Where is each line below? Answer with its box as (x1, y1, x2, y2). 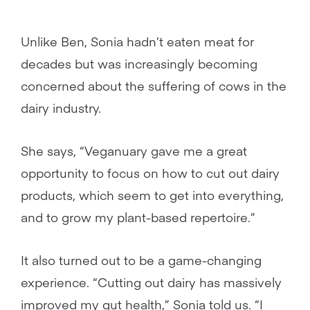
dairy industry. (21, 99, 101, 116)
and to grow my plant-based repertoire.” (21, 208, 255, 226)
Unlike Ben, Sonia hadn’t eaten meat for (21, 33, 254, 50)
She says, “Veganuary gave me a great (21, 142, 247, 159)
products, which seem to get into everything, (21, 186, 284, 203)
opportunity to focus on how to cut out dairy (21, 164, 280, 181)
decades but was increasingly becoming (21, 55, 257, 72)
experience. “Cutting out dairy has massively (21, 273, 282, 291)
